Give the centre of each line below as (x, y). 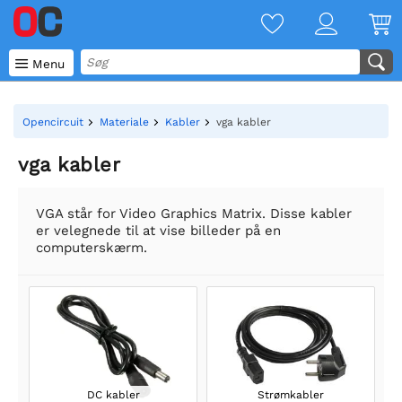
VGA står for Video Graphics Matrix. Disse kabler (194, 214)
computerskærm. (92, 248)
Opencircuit (53, 122)
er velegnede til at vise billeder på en (158, 231)
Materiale (124, 122)
